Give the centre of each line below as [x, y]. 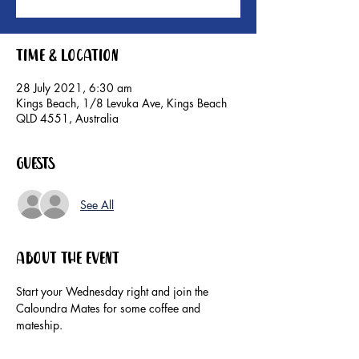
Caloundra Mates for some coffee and [110, 309]
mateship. [41, 325]
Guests [36, 165]
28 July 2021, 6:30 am [74, 88]
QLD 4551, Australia [67, 119]
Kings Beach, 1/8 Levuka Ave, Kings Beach [121, 103]
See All [97, 204]
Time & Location [67, 57]
